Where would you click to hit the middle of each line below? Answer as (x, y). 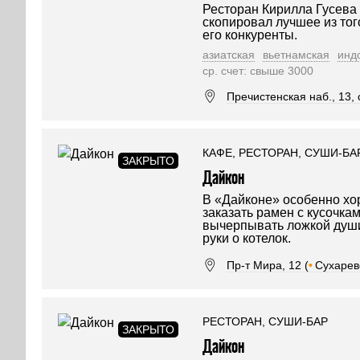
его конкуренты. (250, 35)
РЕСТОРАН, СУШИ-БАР (265, 321)
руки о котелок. (247, 238)
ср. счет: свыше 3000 (258, 71)
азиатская (229, 55)
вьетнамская (296, 55)
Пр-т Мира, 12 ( (268, 265)
